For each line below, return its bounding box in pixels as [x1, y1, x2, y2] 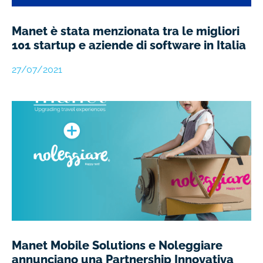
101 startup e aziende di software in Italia [12, 38, 246, 53]
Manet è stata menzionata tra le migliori [12, 24, 240, 39]
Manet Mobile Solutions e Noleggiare [12, 238, 222, 253]
